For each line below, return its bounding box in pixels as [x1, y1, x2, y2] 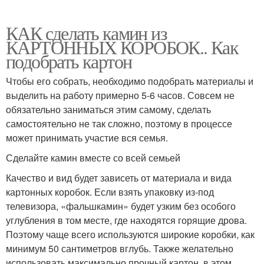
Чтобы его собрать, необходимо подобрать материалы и [6, 74, 253, 88]
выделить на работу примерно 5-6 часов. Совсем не [6, 88, 235, 102]
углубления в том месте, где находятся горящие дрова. [6, 213, 247, 227]
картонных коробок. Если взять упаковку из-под [6, 184, 214, 199]
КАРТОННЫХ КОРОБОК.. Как [6, 34, 239, 60]
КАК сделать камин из [6, 19, 167, 45]
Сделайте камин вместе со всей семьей [6, 150, 180, 164]
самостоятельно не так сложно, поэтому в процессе [6, 116, 232, 130]
